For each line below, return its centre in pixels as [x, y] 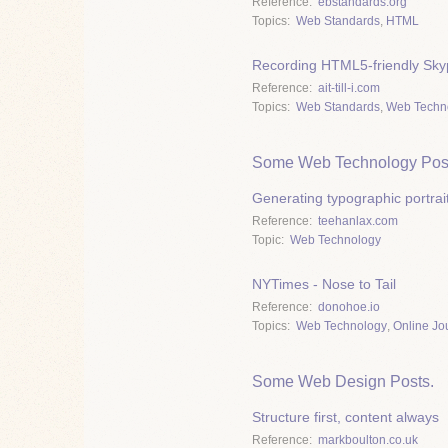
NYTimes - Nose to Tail [324, 284]
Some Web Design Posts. [343, 382]
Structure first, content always [345, 417]
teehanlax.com [358, 220]
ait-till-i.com [349, 88]
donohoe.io [349, 307]
